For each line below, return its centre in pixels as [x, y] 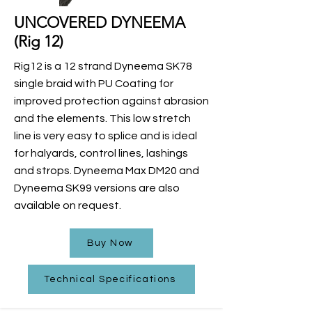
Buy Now [110, 243]
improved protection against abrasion [111, 101]
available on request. [68, 205]
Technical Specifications [110, 279]
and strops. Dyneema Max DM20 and [107, 170]
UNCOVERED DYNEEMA [100, 22]
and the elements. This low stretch [102, 118]
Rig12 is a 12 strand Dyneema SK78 [103, 66]
